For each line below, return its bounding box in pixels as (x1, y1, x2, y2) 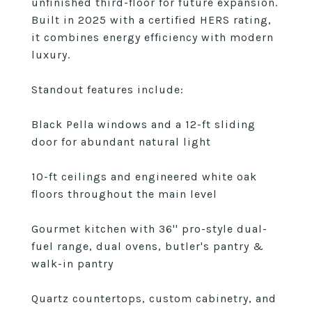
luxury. (31, 48, 70, 61)
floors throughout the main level (31, 187, 217, 201)
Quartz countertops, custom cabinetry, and (31, 292, 276, 305)
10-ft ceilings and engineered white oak (31, 170, 257, 183)
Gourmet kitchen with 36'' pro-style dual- (31, 222, 267, 235)
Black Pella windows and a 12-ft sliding (31, 118, 256, 131)
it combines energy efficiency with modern (31, 31, 274, 44)
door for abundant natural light (31, 135, 211, 148)
